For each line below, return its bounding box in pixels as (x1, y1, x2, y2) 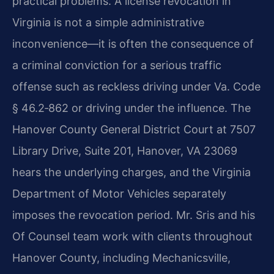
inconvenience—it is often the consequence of (12, 37, 254, 50)
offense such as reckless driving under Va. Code (12, 80, 261, 93)
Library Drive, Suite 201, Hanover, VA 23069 (12, 144, 237, 157)
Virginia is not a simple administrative (12, 15, 204, 29)
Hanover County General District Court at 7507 (12, 122, 256, 136)
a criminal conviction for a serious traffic (12, 58, 221, 72)
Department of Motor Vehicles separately (12, 187, 226, 200)
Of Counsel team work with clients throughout (12, 229, 253, 243)
